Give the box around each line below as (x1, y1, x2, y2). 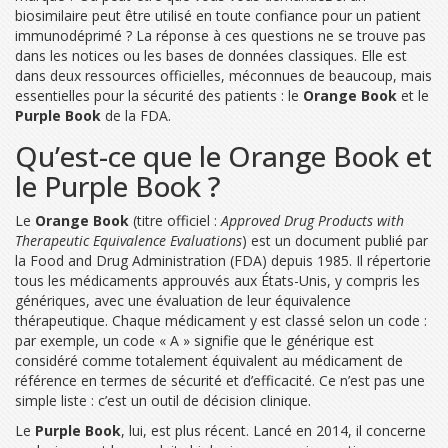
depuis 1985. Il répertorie (267, 251, 431, 271)
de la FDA (101, 106, 168, 126)
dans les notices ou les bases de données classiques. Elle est (15, 46, 407, 66)
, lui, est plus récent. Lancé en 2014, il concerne (121, 421, 426, 441)
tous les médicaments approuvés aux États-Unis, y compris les (15, 271, 420, 291)
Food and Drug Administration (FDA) (30, 251, 267, 271)
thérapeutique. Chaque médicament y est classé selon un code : (15, 311, 427, 331)
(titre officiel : (129, 211, 221, 231)
